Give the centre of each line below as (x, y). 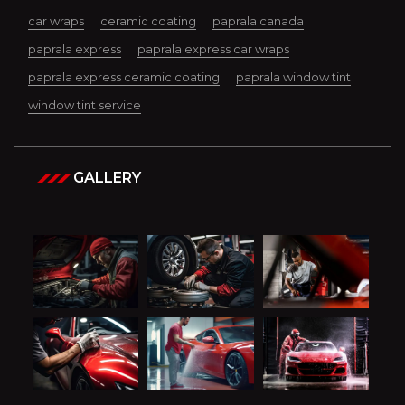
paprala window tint (293, 77)
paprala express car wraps (213, 49)
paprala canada (258, 21)
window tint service (85, 105)
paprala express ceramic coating (124, 77)
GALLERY (107, 178)
